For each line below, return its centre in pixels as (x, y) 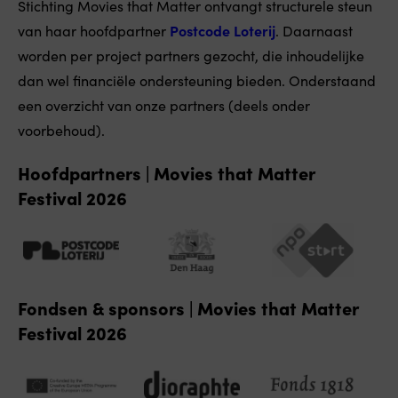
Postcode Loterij (223, 30)
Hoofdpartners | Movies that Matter (166, 172)
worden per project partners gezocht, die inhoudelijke (191, 55)
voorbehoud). (61, 130)
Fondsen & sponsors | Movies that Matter (188, 307)
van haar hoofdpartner (94, 30)
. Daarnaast (314, 30)
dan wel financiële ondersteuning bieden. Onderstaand (197, 80)
